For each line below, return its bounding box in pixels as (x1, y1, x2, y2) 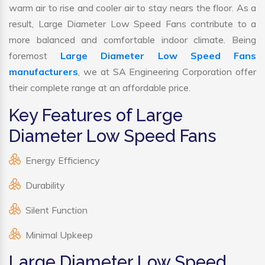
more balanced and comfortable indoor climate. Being (9, 34, 256, 46)
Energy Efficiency (25, 154, 100, 167)
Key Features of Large (9, 105, 183, 126)
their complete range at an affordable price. (9, 82, 190, 94)
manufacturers (9, 66, 78, 78)
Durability (25, 179, 65, 192)
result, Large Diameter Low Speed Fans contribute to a (9, 18, 256, 30)
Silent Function (25, 204, 88, 216)
